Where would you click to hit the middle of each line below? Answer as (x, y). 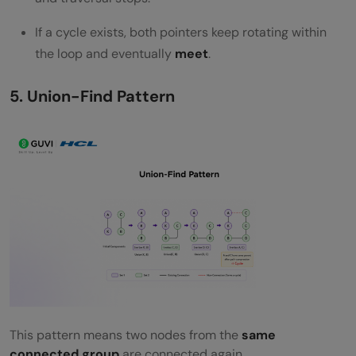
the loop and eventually (105, 54)
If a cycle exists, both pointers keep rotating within (181, 33)
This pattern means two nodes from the (126, 335)
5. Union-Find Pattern (92, 97)
